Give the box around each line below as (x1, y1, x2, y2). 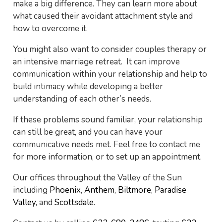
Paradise (154, 184, 186, 196)
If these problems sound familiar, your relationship (12, 114, 203, 125)
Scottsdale (54, 197, 94, 208)
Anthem (84, 184, 114, 196)
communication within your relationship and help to (12, 68, 207, 80)
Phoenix (49, 184, 81, 196)
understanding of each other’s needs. (12, 93, 151, 105)
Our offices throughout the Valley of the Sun (12, 172, 182, 183)
